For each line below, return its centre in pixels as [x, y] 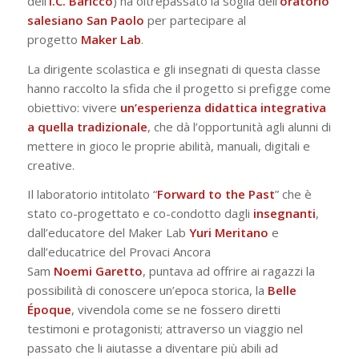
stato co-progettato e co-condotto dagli [140, 214]
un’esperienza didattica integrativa [223, 107]
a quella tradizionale [87, 126]
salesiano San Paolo [85, 20]
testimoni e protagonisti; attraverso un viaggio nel [165, 329]
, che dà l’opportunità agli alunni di [239, 126]
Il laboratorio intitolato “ [92, 194]
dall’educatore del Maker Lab [108, 233]
